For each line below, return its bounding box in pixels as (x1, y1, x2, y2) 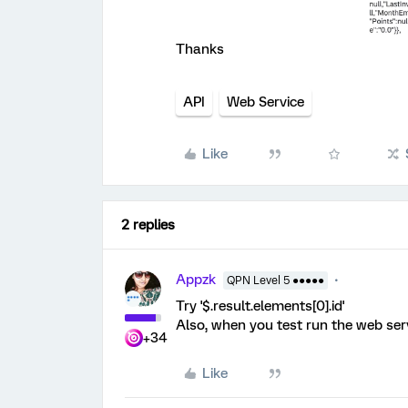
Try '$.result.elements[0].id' (176, 297, 344, 314)
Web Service (227, 93, 304, 110)
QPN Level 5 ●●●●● (227, 273, 324, 287)
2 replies (121, 216, 175, 233)
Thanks (176, 40, 224, 57)
